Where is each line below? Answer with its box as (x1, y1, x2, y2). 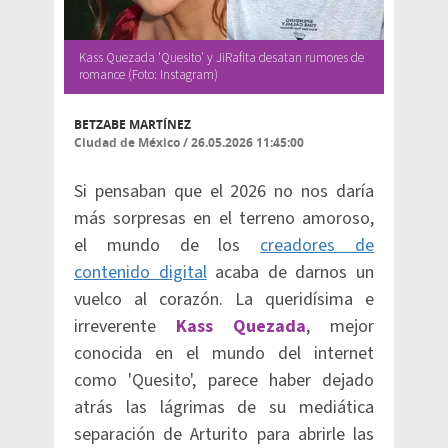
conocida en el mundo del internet (74, 341, 374, 366)
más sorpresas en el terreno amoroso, (74, 206, 374, 231)
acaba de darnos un (206, 260, 375, 285)
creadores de (260, 233, 375, 258)
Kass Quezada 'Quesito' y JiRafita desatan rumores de (79, 49, 364, 67)
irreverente (74, 314, 156, 339)
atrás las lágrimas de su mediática (74, 395, 374, 420)
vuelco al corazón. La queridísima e (74, 287, 374, 312)
